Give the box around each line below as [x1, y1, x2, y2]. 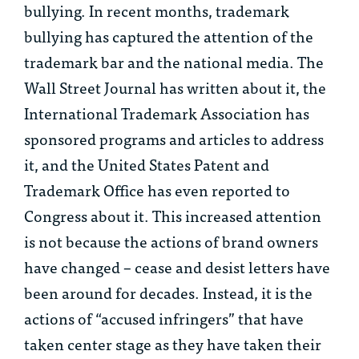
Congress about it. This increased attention [24, 203, 321, 228]
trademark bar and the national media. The [24, 49, 324, 75]
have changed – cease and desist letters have [24, 254, 330, 280]
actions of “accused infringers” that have [24, 305, 304, 331]
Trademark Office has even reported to [24, 177, 290, 203]
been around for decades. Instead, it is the [24, 280, 313, 305]
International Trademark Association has [24, 100, 309, 126]
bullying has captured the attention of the [24, 23, 313, 49]
